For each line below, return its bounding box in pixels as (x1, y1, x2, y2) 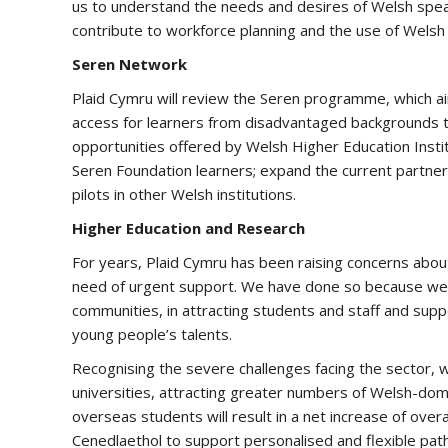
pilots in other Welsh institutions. (72, 184, 296, 204)
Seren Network (72, 54, 187, 74)
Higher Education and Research (72, 218, 305, 238)
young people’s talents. (72, 324, 232, 344)
